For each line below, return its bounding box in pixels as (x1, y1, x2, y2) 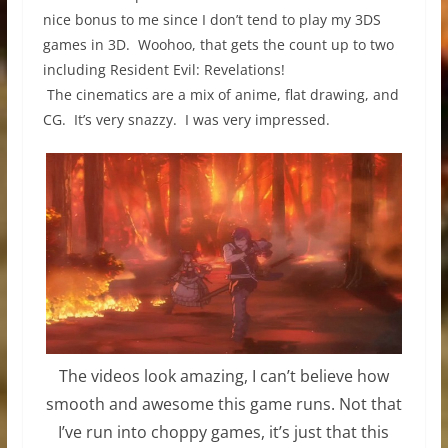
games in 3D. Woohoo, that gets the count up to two (42, 35, 394, 55)
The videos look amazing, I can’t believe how (58, 364, 389, 387)
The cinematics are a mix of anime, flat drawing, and (42, 85, 399, 105)
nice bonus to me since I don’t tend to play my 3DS (42, 10, 381, 30)
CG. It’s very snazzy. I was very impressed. (42, 110, 330, 130)
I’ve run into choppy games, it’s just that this (58, 420, 390, 443)
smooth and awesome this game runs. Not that (45, 392, 402, 415)
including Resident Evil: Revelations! (42, 60, 285, 80)
